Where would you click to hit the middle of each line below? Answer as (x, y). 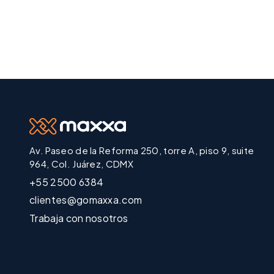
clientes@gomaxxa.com (86, 200)
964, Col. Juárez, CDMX (82, 164)
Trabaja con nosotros (79, 218)
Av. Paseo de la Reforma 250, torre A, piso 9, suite (142, 150)
